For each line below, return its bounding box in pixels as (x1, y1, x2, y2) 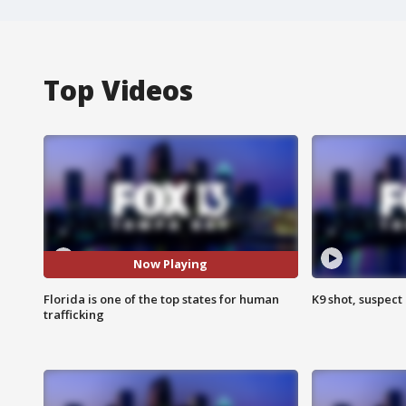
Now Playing (133, 256, 208, 273)
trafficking (43, 305, 104, 323)
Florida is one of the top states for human (43, 290, 279, 307)
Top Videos (43, 71, 193, 109)
